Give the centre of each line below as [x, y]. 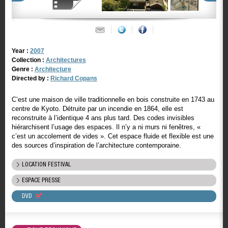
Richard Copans [74, 78]
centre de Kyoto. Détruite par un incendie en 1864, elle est [97, 109]
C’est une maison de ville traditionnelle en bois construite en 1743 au [113, 99]
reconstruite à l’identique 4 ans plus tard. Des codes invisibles [103, 118]
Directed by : [31, 78]
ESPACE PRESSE [41, 180]
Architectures [66, 60]
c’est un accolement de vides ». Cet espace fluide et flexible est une [112, 136]
